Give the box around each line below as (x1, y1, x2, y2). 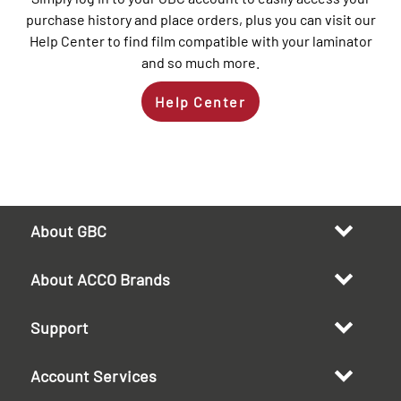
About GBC (30, 221, 107, 242)
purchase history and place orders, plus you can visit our (25, 11, 376, 29)
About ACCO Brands (30, 269, 170, 290)
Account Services (30, 366, 157, 387)
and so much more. (141, 54, 260, 72)
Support (30, 318, 89, 338)
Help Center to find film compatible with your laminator (29, 32, 372, 50)
